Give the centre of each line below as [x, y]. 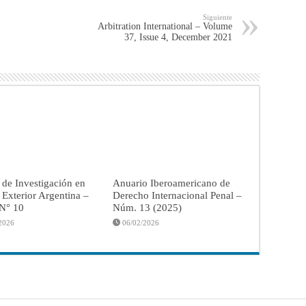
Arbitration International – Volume [165, 26]
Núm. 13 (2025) [148, 207]
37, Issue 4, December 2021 [178, 37]
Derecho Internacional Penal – [178, 195]
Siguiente [218, 17]
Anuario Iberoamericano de [172, 182]
